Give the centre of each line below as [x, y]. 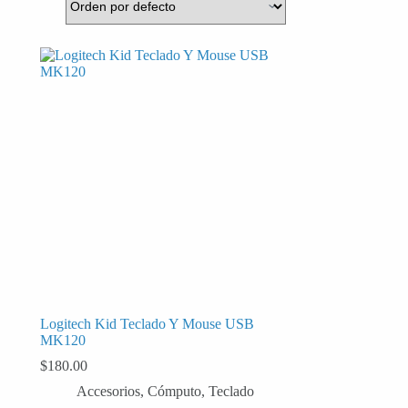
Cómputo [174, 391]
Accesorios [108, 391]
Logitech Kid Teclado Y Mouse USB [147, 323]
